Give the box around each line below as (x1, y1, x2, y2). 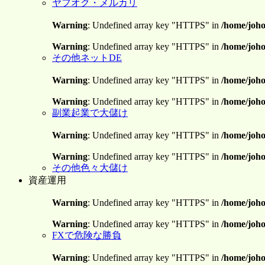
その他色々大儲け (52, 163, 128, 173)
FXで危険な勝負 (52, 230, 121, 240)
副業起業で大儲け (52, 108, 128, 118)
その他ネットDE (52, 53, 122, 63)
